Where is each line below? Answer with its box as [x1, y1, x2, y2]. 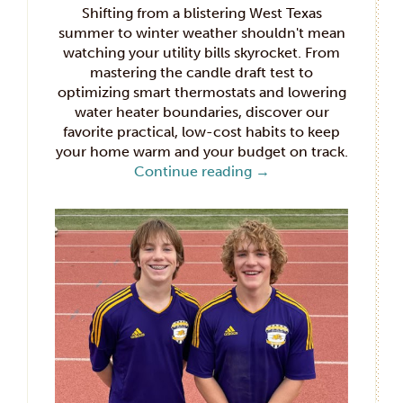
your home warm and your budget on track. [55, 143, 348, 161]
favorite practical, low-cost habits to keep [63, 123, 340, 141]
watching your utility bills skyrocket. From [63, 44, 340, 62]
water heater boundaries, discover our [74, 103, 329, 121]
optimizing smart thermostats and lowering [57, 84, 346, 102]
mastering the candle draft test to [90, 64, 313, 82]
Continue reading [133, 163, 255, 181]
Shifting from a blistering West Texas [81, 4, 322, 22]
